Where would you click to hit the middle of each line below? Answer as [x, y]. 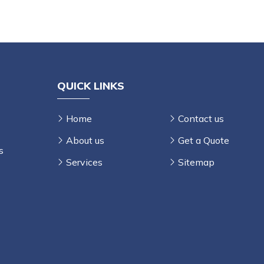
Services [84, 162]
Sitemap [196, 162]
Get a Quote [203, 141]
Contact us [201, 119]
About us [85, 141]
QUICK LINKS [90, 86]
